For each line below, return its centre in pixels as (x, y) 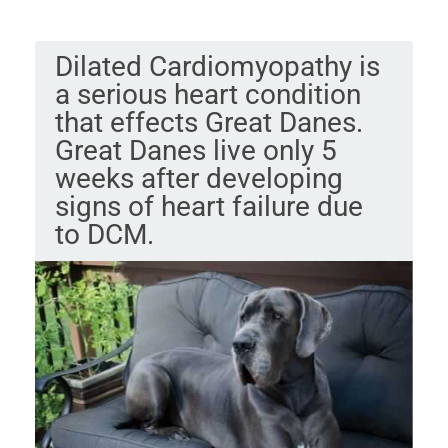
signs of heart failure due (208, 206)
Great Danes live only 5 (195, 150)
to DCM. (104, 234)
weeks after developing (198, 178)
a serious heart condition (207, 94)
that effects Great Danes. (208, 122)
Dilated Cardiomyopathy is (217, 66)
